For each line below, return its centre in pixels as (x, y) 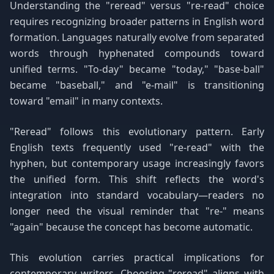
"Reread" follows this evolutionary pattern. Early (137, 131)
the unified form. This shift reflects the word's (137, 179)
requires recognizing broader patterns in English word (137, 21)
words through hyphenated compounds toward (137, 53)
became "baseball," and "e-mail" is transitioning (137, 85)
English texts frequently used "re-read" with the (137, 147)
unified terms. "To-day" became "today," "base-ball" (137, 69)
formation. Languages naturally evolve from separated (137, 37)
